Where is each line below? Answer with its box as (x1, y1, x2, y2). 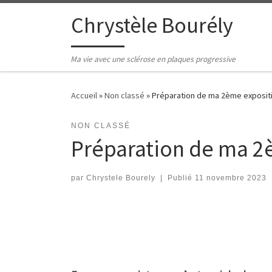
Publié (167, 174, 195, 183)
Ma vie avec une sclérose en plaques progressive (70, 54, 236, 65)
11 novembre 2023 (194, 174, 267, 183)
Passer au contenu (16, 12, 87, 23)
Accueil (71, 90, 97, 101)
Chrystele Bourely (86, 174, 155, 183)
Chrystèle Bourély (71, 12, 233, 39)
